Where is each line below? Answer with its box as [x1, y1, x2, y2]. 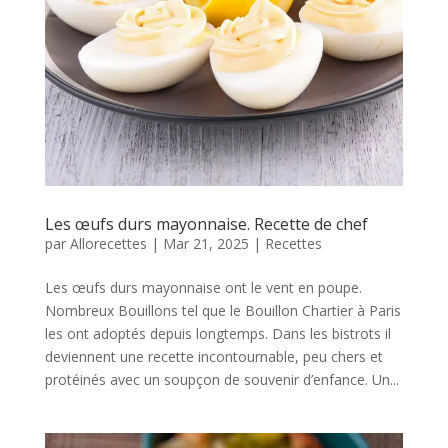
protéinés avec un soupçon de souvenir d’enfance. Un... [44, 370, 399, 390]
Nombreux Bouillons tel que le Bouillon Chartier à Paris [44, 301, 401, 321]
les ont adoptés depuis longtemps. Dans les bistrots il [44, 324, 391, 344]
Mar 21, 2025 [162, 234, 249, 254]
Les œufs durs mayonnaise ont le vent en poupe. [44, 278, 362, 298]
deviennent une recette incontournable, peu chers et [44, 347, 383, 367]
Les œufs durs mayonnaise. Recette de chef [44, 213, 368, 236]
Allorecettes [69, 234, 147, 254]
